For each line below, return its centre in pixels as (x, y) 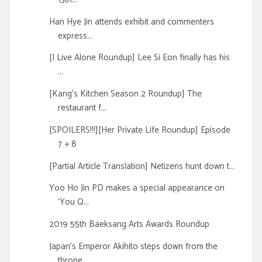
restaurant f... (82, 108)
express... (75, 36)
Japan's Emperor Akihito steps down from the (133, 246)
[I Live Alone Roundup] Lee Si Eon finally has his (139, 58)
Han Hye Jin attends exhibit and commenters (131, 22)
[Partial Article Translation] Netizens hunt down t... (142, 166)
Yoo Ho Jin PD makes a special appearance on (137, 188)
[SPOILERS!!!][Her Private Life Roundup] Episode (139, 130)
